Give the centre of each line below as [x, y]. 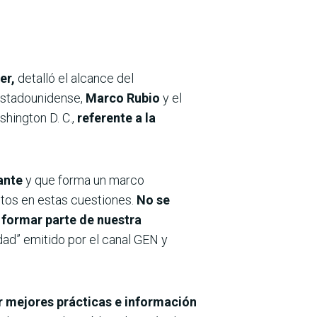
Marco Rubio [123, 98]
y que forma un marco [85, 180]
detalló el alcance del [76, 79]
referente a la [115, 118]
